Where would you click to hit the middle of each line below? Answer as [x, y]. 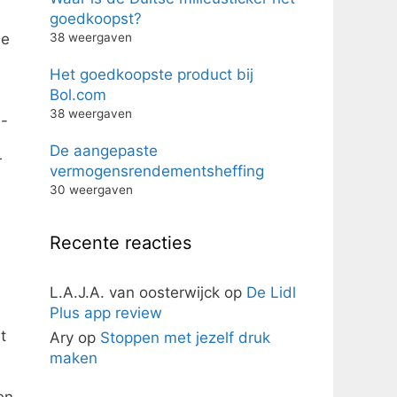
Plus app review [106, 312]
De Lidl [271, 292]
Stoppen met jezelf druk [185, 337]
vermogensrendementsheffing [157, 171]
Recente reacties [121, 242]
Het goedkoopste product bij [152, 74]
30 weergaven [91, 189]
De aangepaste [104, 150]
